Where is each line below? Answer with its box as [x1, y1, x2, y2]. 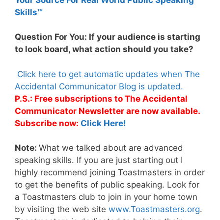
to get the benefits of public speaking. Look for [15, 179, 199, 190]
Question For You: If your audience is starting [15, 32, 200, 42]
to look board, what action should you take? [15, 44, 193, 55]
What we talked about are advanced [39, 142, 183, 153]
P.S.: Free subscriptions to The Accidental [15, 93, 188, 104]
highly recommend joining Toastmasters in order [15, 167, 205, 177]
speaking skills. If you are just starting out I [15, 155, 183, 165]
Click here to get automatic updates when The [15, 69, 200, 79]
